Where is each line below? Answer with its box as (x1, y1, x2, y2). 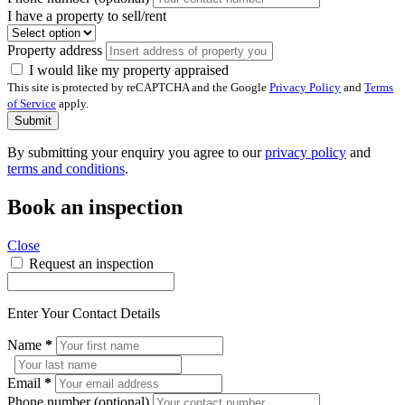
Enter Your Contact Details (7, 305, 160, 321)
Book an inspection (7, 194, 183, 219)
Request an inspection (29, 255, 154, 271)
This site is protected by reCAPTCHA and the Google (7, 80, 269, 95)
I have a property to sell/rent (7, 8, 166, 24)
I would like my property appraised (29, 62, 229, 79)
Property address (7, 42, 106, 59)
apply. (56, 97, 89, 111)
